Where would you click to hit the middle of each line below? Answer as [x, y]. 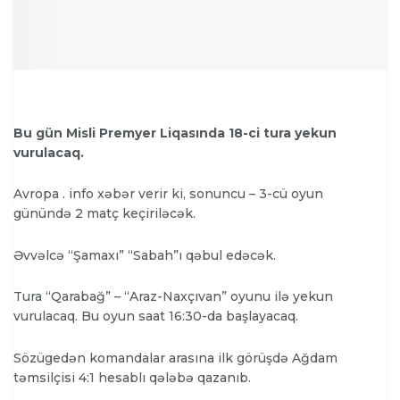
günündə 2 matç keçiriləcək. [104, 214]
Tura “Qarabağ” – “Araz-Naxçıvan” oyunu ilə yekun [173, 297]
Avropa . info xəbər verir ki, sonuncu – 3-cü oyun [168, 194]
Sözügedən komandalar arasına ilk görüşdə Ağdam [175, 358]
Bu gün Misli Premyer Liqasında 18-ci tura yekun [175, 133]
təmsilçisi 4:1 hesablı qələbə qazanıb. [132, 377]
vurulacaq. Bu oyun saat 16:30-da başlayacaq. [156, 317]
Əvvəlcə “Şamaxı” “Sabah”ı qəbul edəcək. [145, 255]
